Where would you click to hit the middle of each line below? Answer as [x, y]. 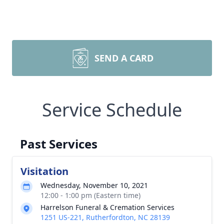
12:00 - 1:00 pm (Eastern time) [90, 195]
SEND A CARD [124, 58]
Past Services [59, 144]
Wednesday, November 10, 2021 [94, 185]
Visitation [44, 171]
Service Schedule [112, 110]
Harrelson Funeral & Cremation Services [107, 207]
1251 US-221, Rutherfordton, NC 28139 [105, 217]
